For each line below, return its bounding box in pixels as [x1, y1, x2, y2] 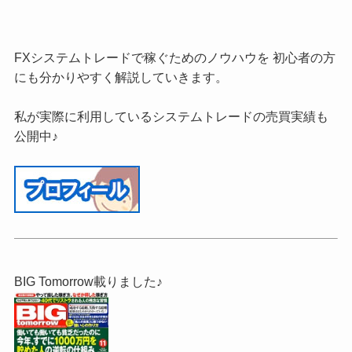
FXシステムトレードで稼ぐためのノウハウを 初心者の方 [13, 50, 335, 65]
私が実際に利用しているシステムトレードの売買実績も [13, 109, 328, 124]
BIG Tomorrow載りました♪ [13, 273, 163, 288]
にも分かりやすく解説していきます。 [13, 70, 228, 85]
